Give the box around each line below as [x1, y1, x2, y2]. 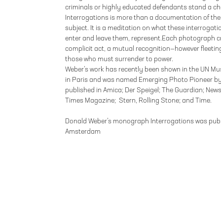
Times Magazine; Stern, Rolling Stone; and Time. [65, 97, 212, 104]
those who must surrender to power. [65, 55, 173, 63]
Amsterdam [65, 128, 101, 135]
